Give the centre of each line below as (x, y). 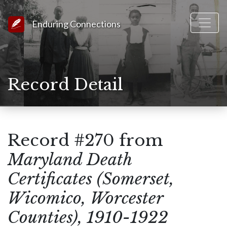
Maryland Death (70, 160)
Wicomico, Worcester (85, 198)
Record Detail (65, 85)
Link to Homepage (56, 22)
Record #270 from (85, 140)
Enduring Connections (76, 24)
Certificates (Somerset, (91, 179)
